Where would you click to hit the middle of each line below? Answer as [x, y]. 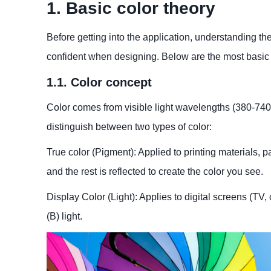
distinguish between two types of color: [129, 126]
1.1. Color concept [99, 82]
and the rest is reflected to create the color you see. [155, 171]
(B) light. [64, 216]
